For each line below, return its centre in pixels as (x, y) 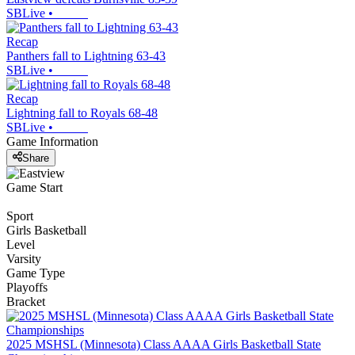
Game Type (36, 273)
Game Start (34, 187)
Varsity (24, 258)
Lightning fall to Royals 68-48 (82, 113)
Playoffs (27, 287)
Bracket (26, 301)
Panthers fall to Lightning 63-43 (86, 56)
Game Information (52, 142)
